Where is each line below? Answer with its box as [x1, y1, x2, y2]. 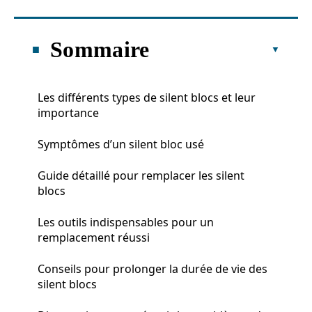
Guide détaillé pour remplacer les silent [38, 167, 244, 183]
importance [38, 104, 99, 120]
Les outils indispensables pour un [38, 214, 214, 230]
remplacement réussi [38, 229, 150, 245]
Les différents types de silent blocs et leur [38, 89, 256, 105]
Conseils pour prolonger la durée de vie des [38, 260, 267, 276]
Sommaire [50, 36, 150, 62]
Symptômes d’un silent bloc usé [38, 136, 204, 152]
